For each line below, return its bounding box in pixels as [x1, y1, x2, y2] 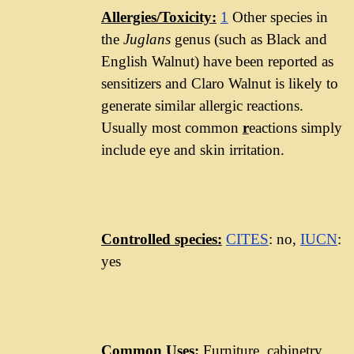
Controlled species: [100, 230, 222, 247]
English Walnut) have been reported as [100, 52, 333, 70]
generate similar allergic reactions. [100, 96, 303, 114]
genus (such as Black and [170, 30, 327, 47]
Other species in [228, 8, 328, 25]
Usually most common [100, 119, 243, 136]
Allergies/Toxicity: [100, 8, 217, 25]
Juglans [122, 30, 171, 47]
